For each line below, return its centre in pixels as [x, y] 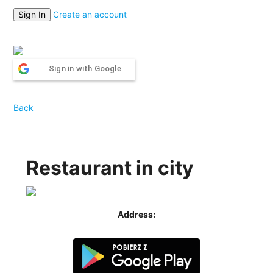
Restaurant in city [110, 168]
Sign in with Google [85, 68]
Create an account [90, 14]
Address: [136, 214]
